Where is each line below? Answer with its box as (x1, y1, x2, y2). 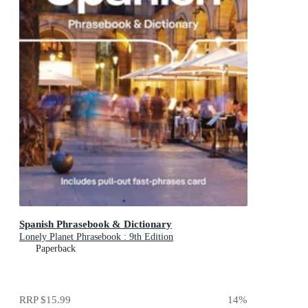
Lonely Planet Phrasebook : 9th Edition (19, 232, 173, 243)
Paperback (36, 243, 76, 254)
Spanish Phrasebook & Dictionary (19, 218, 172, 230)
